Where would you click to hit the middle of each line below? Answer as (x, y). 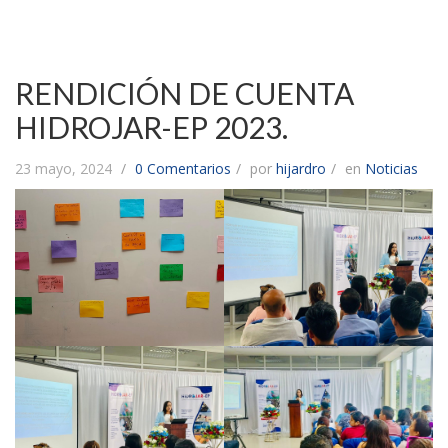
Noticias (391, 169)
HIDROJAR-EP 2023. (151, 127)
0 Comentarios (183, 169)
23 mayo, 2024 (65, 169)
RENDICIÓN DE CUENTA (184, 93)
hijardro (301, 169)
